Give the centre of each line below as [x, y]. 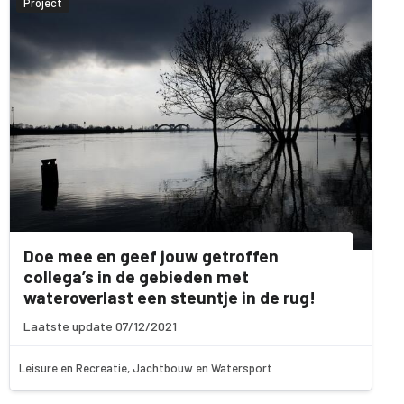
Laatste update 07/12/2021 [100, 326]
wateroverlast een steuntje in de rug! [170, 297]
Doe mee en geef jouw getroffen [151, 255]
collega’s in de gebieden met [136, 276]
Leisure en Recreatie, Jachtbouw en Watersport [146, 367]
